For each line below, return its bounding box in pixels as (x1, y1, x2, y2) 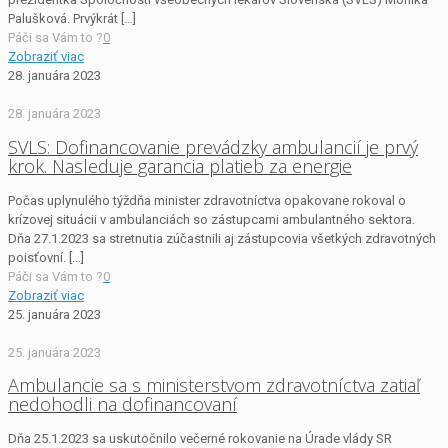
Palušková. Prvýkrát (8, 10, 118, 26)
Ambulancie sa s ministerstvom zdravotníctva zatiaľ (8, 373, 420, 398)
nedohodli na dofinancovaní (8, 392, 237, 417)
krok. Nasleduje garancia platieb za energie (8, 153, 352, 178)
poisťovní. (8, 249, 66, 265)
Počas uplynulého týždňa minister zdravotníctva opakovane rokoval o (8, 192, 406, 208)
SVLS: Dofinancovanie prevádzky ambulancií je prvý (8, 134, 418, 159)
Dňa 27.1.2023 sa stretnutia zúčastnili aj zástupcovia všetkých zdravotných (8, 230, 436, 246)
